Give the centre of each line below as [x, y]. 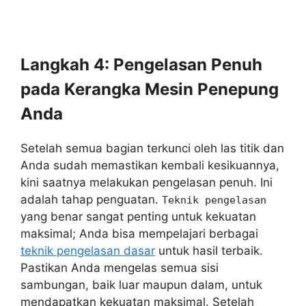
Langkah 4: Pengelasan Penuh [141, 65]
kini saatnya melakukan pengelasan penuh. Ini [147, 182]
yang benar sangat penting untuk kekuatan [138, 217]
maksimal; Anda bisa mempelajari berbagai [139, 234]
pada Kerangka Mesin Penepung [150, 89]
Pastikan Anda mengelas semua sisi [120, 268]
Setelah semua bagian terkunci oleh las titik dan [152, 148]
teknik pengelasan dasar [88, 251]
